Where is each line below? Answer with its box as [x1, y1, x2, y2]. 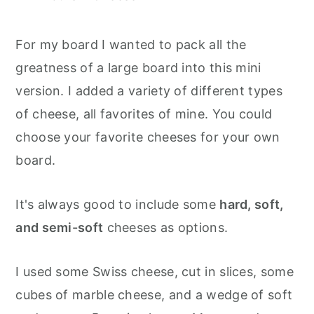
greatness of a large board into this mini [15, 60, 261, 76]
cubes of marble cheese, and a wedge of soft [15, 287, 293, 303]
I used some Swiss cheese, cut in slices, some [15, 264, 294, 280]
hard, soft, [219, 197, 284, 212]
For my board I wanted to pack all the [15, 37, 247, 53]
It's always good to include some [15, 197, 220, 212]
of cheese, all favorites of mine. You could [15, 107, 273, 122]
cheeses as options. [103, 220, 228, 235]
